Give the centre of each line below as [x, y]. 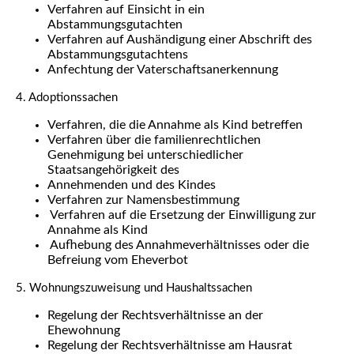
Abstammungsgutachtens [118, 55]
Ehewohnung [84, 330]
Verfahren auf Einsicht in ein [126, 9]
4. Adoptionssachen [67, 98]
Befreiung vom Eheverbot [118, 260]
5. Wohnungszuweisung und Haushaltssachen [134, 288]
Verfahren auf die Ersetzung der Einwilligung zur [182, 215]
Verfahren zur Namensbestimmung [143, 200]
